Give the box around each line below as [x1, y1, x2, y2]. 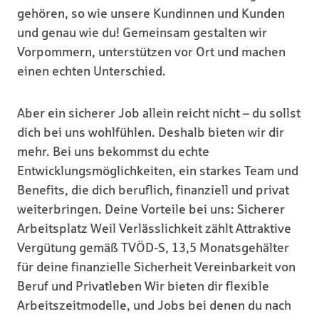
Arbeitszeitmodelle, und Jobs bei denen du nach [17, 298, 291, 313]
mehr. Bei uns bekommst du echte [17, 145, 209, 159]
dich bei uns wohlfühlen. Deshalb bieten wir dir [17, 125, 284, 140]
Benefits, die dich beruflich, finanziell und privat [17, 183, 289, 197]
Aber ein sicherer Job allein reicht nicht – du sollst [17, 106, 300, 120]
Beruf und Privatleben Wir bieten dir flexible [17, 279, 269, 293]
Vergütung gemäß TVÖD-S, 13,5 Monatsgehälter [17, 241, 289, 255]
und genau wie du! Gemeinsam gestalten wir [17, 26, 267, 40]
